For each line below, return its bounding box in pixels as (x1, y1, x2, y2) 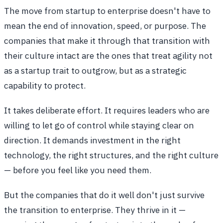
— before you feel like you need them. (4, 164, 151, 176)
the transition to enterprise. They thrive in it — (4, 204, 186, 216)
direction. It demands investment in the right (4, 134, 181, 146)
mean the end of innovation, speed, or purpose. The (4, 20, 206, 32)
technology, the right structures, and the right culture (4, 149, 219, 161)
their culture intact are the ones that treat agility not (4, 50, 213, 62)
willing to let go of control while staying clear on (4, 119, 194, 131)
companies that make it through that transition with (4, 35, 210, 47)
